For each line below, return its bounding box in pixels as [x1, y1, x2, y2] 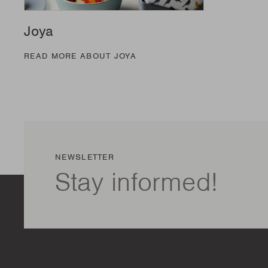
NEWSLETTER [55, 151, 114, 162]
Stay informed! [55, 165, 218, 198]
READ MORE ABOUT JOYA [24, 50, 136, 61]
